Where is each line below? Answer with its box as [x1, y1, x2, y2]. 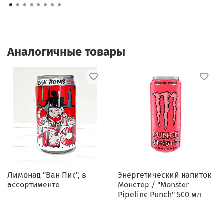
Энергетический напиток [118, 170, 211, 180]
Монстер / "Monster [118, 180, 189, 190]
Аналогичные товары [7, 45, 125, 59]
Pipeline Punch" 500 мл [118, 190, 201, 200]
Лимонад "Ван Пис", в [7, 170, 86, 180]
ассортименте [7, 180, 60, 190]
